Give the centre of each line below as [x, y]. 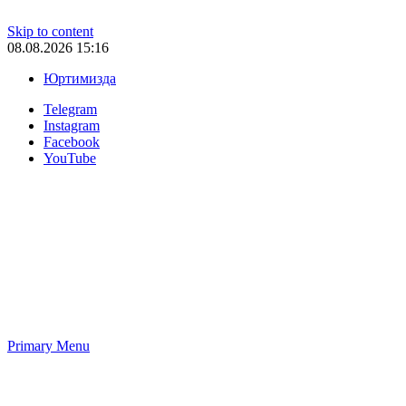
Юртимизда [80, 78]
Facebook [72, 142]
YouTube [70, 158]
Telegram [70, 109]
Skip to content [50, 31]
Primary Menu [48, 346]
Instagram [72, 126]
